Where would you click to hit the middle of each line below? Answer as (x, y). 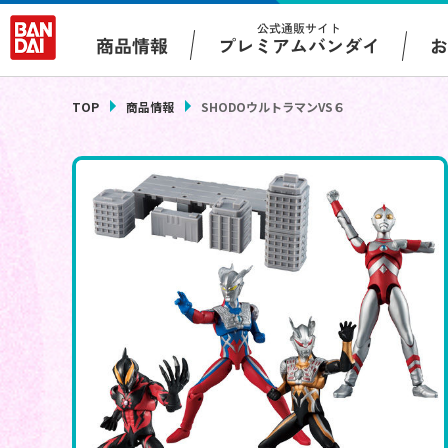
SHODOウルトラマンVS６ (273, 107)
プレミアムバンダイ (299, 45)
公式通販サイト (299, 28)
